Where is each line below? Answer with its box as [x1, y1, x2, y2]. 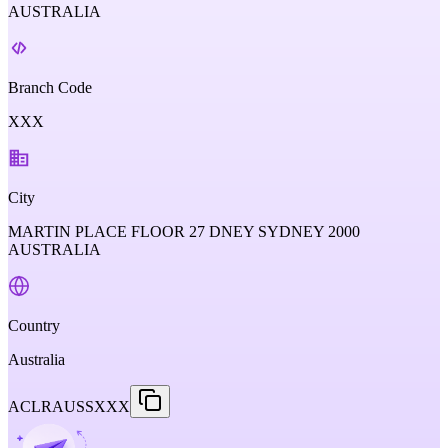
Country [8, 317, 60, 334]
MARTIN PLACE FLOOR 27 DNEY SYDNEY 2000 [8, 223, 360, 240]
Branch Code [8, 79, 92, 96]
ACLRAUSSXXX [8, 398, 130, 415]
